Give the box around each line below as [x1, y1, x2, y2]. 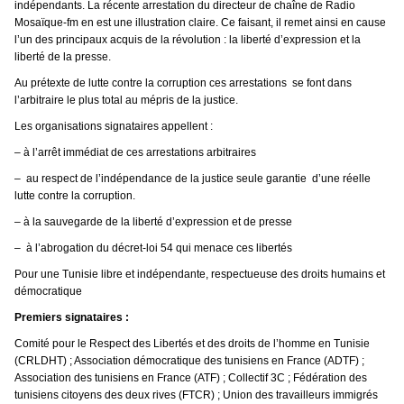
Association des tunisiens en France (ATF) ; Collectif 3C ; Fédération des [14, 372, 367, 385]
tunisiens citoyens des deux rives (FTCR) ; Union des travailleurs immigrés [14, 389, 378, 402]
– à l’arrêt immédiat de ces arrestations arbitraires [14, 146, 256, 160]
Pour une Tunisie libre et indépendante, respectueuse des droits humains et [14, 268, 385, 281]
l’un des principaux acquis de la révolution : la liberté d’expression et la [14, 33, 361, 47]
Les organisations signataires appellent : [14, 120, 213, 133]
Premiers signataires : [14, 311, 129, 325]
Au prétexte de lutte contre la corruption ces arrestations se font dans [14, 77, 352, 90]
